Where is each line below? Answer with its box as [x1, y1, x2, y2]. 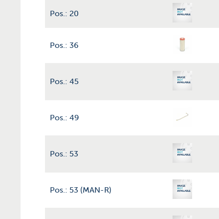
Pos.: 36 [50, 41, 79, 50]
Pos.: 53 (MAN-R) [50, 185, 111, 195]
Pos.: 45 [50, 77, 79, 86]
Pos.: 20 [50, 9, 79, 18]
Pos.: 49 [50, 113, 79, 122]
